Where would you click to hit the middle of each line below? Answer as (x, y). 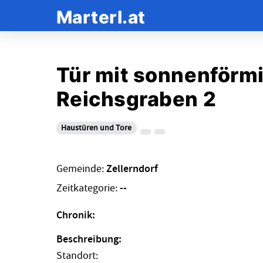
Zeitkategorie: (88, 188)
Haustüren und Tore (97, 128)
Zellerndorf (132, 169)
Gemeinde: (81, 169)
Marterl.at (101, 17)
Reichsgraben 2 (136, 99)
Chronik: (75, 215)
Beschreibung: (89, 240)
